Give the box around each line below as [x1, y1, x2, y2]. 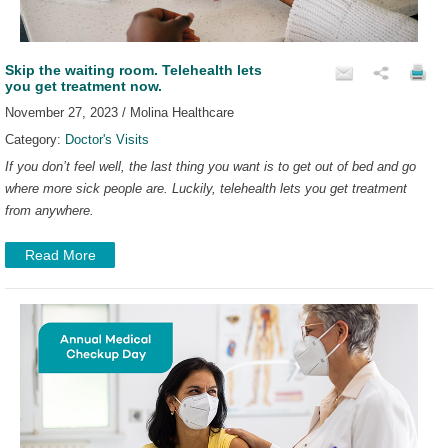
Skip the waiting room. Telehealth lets [5, 61, 262, 78]
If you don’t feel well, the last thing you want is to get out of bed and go [5, 158, 416, 174]
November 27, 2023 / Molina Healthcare [5, 104, 234, 120]
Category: [5, 131, 65, 147]
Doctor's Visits [65, 131, 149, 147]
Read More [24, 246, 96, 263]
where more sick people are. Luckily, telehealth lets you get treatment [5, 180, 407, 196]
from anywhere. [5, 202, 94, 218]
